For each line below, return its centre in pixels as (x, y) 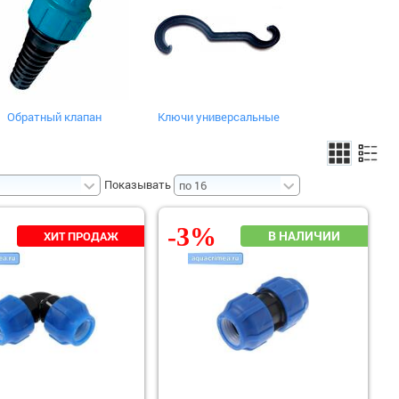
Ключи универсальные (218, 117)
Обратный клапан (54, 117)
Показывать (138, 184)
